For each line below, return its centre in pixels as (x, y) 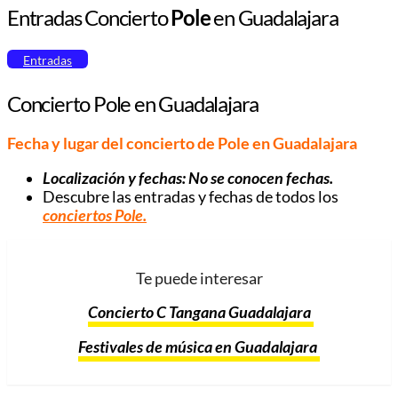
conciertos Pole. (95, 215)
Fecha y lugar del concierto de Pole (128, 143)
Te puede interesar (199, 278)
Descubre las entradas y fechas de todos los (191, 196)
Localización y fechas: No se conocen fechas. (188, 178)
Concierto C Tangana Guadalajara (200, 313)
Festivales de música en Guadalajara (199, 346)
